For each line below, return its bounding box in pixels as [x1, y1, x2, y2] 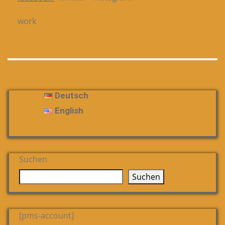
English [55, 105, 84, 116]
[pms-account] [19, 209, 74, 221]
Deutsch [55, 90, 89, 100]
